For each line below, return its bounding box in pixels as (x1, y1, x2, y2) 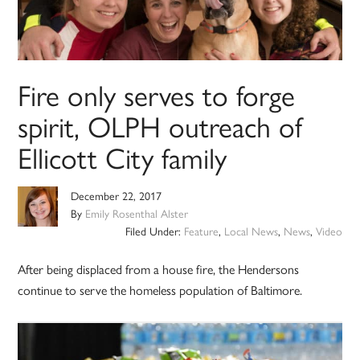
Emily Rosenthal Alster (85, 205, 189, 222)
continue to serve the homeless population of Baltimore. (18, 280, 303, 300)
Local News (223, 223, 278, 239)
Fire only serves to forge (18, 73, 296, 116)
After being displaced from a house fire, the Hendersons (18, 260, 300, 279)
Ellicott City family (18, 136, 227, 178)
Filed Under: (125, 223, 184, 239)
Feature (183, 223, 219, 239)
